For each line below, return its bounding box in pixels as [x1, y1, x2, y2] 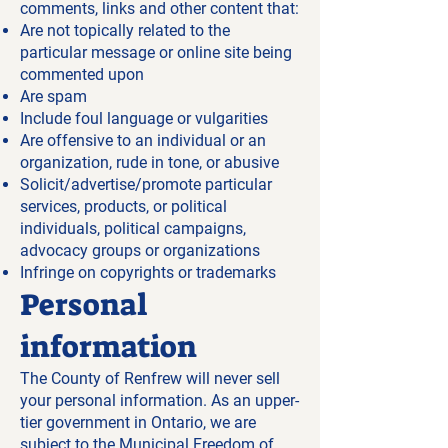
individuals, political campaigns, [20, 219, 246, 238]
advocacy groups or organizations [20, 241, 260, 260]
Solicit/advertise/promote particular [20, 175, 272, 194]
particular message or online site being [20, 43, 292, 62]
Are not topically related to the [20, 21, 230, 40]
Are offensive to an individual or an [20, 131, 266, 150]
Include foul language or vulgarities [20, 109, 268, 128]
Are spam [20, 87, 87, 106]
